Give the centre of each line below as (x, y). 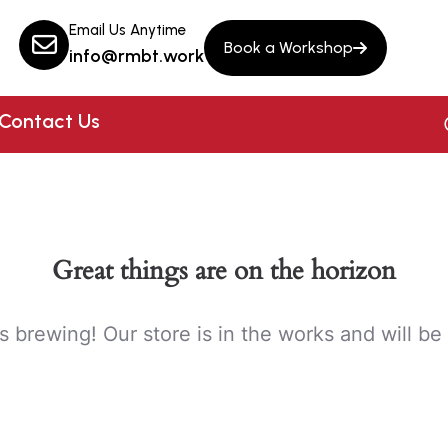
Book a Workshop (289, 47)
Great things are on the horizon (224, 270)
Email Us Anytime (128, 30)
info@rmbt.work (137, 56)
